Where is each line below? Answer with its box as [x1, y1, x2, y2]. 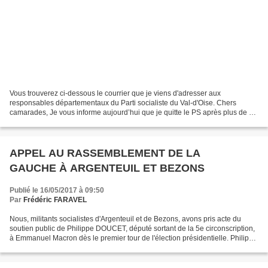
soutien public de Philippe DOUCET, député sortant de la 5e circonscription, [10, 224, 255, 233]
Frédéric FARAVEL [23, 196, 87, 205]
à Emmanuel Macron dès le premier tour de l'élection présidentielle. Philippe [10, 234, 257, 243]
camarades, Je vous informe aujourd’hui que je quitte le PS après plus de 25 [10, 108, 257, 117]
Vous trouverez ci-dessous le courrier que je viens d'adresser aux [10, 89, 221, 98]
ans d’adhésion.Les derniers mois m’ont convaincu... [10, 118, 180, 127]
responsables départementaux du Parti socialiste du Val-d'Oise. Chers [10, 99, 236, 108]
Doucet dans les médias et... [10, 243, 101, 252]
